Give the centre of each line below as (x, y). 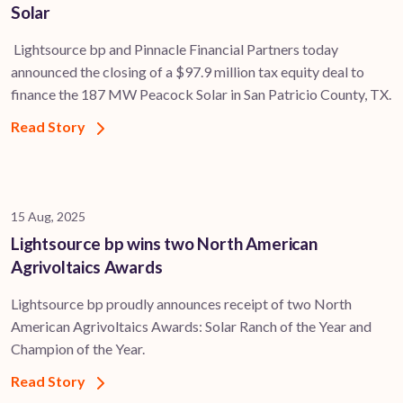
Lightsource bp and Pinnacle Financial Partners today (175, 49)
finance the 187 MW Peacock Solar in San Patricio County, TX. (201, 94)
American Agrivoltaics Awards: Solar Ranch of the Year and (191, 327)
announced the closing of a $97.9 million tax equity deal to (188, 72)
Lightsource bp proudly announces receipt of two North (181, 304)
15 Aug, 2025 (48, 217)
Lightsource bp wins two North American (164, 244)
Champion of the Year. (78, 349)
